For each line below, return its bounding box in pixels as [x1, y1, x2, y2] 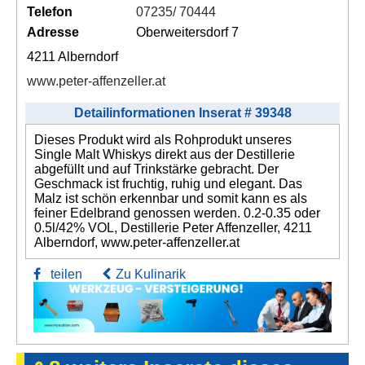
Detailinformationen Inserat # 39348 [73, 105, 292, 120]
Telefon [27, 4, 73, 19]
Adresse [27, 24, 79, 39]
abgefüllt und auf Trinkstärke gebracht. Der [34, 161, 279, 176]
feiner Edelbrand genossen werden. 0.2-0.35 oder [34, 205, 320, 220]
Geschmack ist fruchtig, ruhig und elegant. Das [34, 176, 302, 191]
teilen [41, 266, 82, 281]
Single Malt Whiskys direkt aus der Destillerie [34, 147, 295, 161]
